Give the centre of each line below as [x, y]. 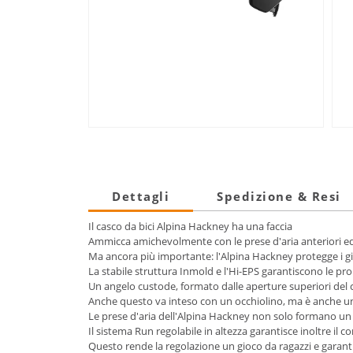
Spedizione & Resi [279, 197]
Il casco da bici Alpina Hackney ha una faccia [190, 227]
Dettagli [141, 197]
